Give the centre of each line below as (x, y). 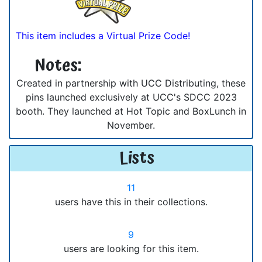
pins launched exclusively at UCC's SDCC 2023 (131, 97)
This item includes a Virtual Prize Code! (103, 36)
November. (131, 125)
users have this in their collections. (131, 201)
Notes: (58, 66)
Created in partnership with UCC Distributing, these (131, 83)
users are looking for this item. (131, 248)
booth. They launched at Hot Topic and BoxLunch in (131, 111)
